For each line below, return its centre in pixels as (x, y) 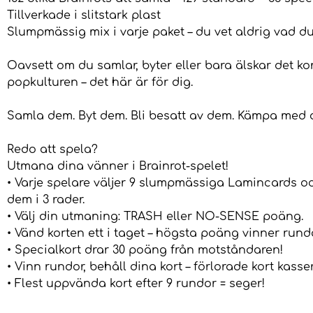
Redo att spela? (52, 150)
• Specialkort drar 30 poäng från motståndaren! (145, 250)
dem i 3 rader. (46, 200)
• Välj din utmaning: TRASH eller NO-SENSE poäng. (155, 217)
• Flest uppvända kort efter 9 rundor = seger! (136, 284)
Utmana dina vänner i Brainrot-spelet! (118, 167)
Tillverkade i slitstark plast (84, 16)
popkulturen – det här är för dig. (100, 83)
